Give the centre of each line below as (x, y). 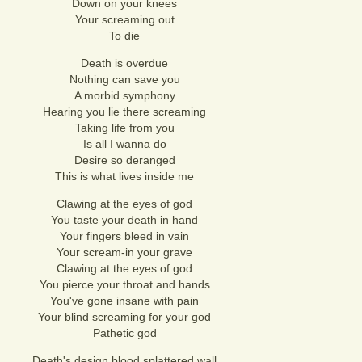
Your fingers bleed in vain (124, 236)
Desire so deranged (124, 160)
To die (124, 36)
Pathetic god (124, 333)
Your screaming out (124, 19)
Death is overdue (124, 63)
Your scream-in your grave (124, 252)
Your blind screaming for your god (124, 317)
